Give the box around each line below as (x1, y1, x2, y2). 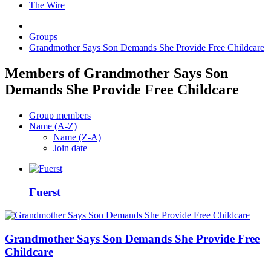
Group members (29, 109, 91, 120)
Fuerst (29, 185, 60, 198)
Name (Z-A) (53, 131, 101, 142)
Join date (53, 142, 87, 153)
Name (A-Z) (29, 120, 77, 131)
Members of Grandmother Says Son (5, 65, 228, 81)
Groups (29, 31, 57, 42)
